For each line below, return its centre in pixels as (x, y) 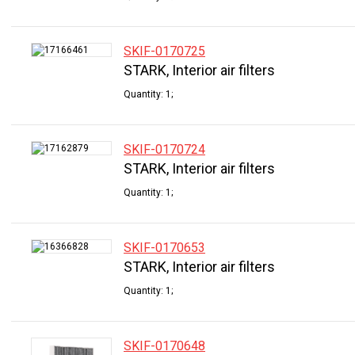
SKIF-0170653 (164, 248)
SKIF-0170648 (164, 346)
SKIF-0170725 (164, 51)
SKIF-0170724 (164, 149)
